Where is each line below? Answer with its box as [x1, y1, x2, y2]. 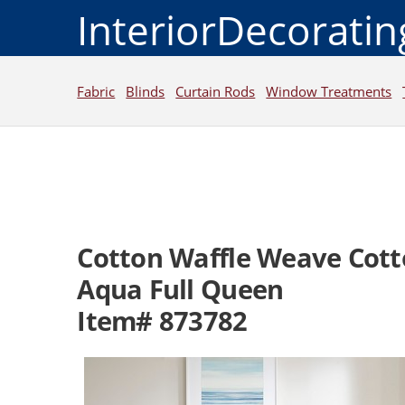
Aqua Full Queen [77, 271, 284, 308]
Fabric [77, 81, 116, 100]
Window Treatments [266, 81, 392, 100]
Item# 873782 [77, 303, 248, 340]
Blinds [126, 81, 165, 100]
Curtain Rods [175, 81, 256, 100]
